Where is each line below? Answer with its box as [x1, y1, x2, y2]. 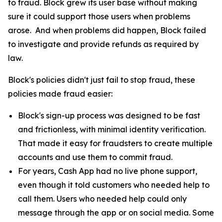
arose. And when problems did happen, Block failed [8, 25, 206, 35]
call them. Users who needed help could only [18, 194, 187, 204]
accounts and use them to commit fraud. [18, 152, 172, 162]
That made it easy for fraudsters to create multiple [18, 138, 213, 148]
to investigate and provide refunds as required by [8, 39, 199, 49]
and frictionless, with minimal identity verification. [18, 124, 206, 134]
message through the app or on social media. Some [18, 208, 214, 218]
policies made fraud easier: [8, 89, 116, 99]
